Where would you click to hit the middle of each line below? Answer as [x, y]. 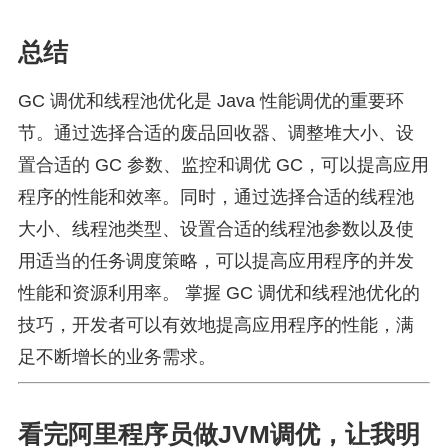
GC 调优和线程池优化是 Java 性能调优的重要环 [211, 101]
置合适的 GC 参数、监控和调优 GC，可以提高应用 [223, 165]
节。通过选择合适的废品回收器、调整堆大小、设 [216, 133]
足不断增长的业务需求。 [117, 357]
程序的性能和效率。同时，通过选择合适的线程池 [216, 197]
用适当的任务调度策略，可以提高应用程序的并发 [216, 261]
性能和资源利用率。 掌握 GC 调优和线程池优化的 [219, 293]
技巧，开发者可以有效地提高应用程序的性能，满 [216, 325]
